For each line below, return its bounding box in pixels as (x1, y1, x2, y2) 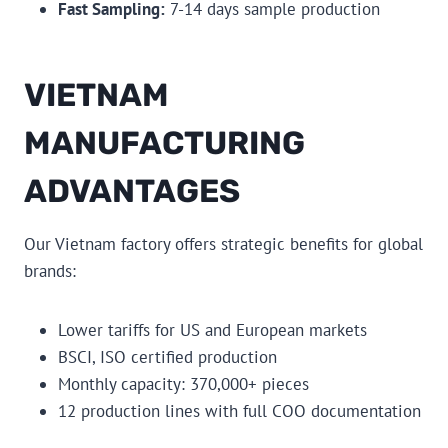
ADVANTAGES (24, 171, 240, 210)
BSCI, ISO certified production (58, 345, 277, 368)
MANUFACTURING (24, 123, 305, 162)
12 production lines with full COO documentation (58, 399, 421, 422)
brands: (24, 259, 76, 282)
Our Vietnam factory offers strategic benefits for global (24, 232, 423, 255)
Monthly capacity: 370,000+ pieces (58, 372, 309, 395)
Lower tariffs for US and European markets (58, 318, 367, 341)
